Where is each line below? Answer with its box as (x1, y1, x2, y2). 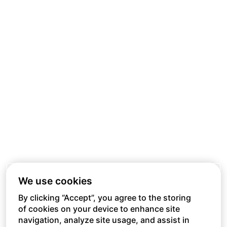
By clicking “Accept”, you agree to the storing (18, 193, 191, 203)
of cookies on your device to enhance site (18, 204, 180, 214)
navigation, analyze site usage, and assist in (18, 215, 190, 225)
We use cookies (18, 175, 92, 187)
